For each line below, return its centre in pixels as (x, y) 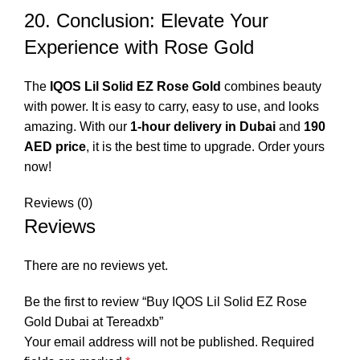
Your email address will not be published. (141, 342)
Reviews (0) (58, 202)
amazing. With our (77, 126)
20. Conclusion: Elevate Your (146, 20)
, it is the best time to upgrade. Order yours (205, 146)
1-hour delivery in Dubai (203, 126)
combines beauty (271, 86)
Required (288, 342)
